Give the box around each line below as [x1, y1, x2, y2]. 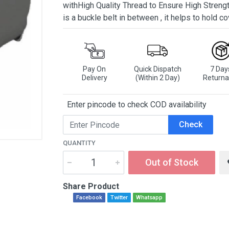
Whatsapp [136, 194, 163, 201]
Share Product [63, 181, 119, 191]
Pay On [83, 65, 106, 73]
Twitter [110, 194, 128, 201]
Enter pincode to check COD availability [63, 100, 207, 109]
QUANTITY [63, 139, 96, 147]
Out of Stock [145, 157, 198, 168]
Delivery [81, 74, 107, 82]
